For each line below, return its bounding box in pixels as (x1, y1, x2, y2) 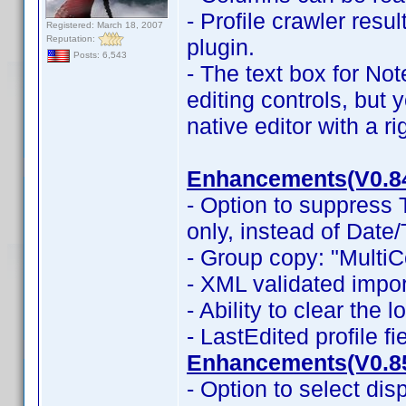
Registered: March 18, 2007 (46, 20, 163, 30)
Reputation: (46, 33, 98, 43)
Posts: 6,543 (71, 50, 127, 61)
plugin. (187, 34, 255, 60)
